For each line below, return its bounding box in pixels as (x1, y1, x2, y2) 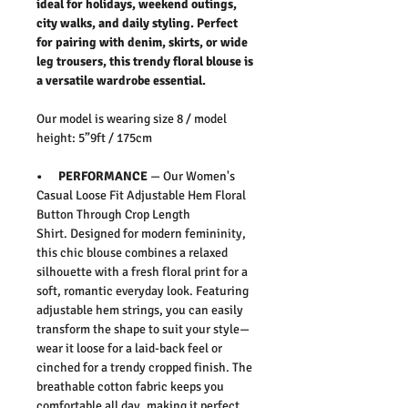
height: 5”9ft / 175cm (36, 129, 152, 146)
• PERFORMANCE (36, 168, 150, 184)
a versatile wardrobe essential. (36, 72, 206, 88)
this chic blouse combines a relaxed (36, 244, 228, 260)
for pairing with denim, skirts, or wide (36, 34, 248, 50)
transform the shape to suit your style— (36, 321, 250, 337)
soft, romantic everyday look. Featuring (36, 282, 249, 299)
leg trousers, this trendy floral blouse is (36, 53, 253, 69)
